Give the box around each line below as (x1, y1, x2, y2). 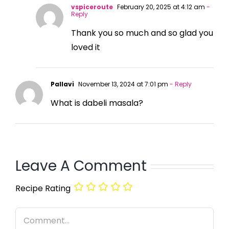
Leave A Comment (15, 155, 147, 176)
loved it (71, 41, 100, 53)
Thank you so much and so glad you (71, 27, 213, 39)
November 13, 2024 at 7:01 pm (77, 79, 168, 88)
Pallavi (51, 79, 74, 88)
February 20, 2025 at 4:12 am (116, 2, 205, 11)
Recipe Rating (15, 182, 71, 194)
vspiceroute (71, 2, 113, 11)
